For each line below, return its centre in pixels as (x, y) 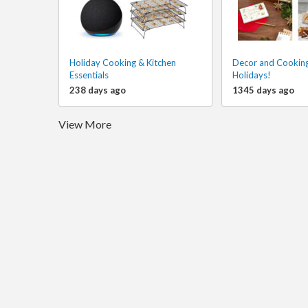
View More (85, 124)
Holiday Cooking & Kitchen (122, 63)
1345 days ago (263, 90)
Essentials (89, 75)
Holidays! (251, 75)
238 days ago (97, 90)
